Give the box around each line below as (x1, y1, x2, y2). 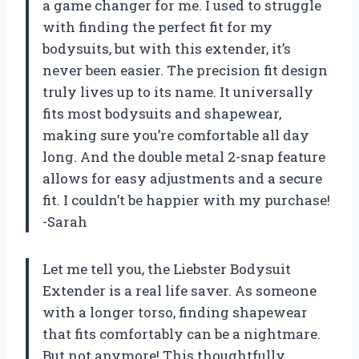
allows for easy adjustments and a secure (42, 168, 322, 188)
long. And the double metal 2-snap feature (42, 147, 325, 166)
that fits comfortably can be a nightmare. (42, 324, 321, 343)
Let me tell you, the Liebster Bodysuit (42, 259, 291, 278)
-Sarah (42, 212, 87, 231)
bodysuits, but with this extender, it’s (42, 38, 291, 58)
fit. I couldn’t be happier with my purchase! (42, 190, 330, 209)
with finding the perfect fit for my (42, 17, 272, 36)
